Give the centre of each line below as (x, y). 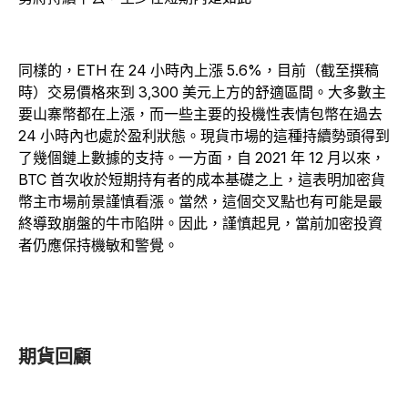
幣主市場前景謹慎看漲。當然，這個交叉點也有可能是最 (200, 201)
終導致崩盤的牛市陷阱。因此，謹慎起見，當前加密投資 (200, 223)
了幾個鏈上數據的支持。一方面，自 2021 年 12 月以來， (202, 158)
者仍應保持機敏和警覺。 (98, 245)
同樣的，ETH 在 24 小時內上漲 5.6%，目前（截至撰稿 (199, 70)
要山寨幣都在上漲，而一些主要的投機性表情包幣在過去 (200, 114)
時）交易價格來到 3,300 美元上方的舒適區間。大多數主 (202, 92)
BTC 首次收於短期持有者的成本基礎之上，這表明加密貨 (202, 179)
